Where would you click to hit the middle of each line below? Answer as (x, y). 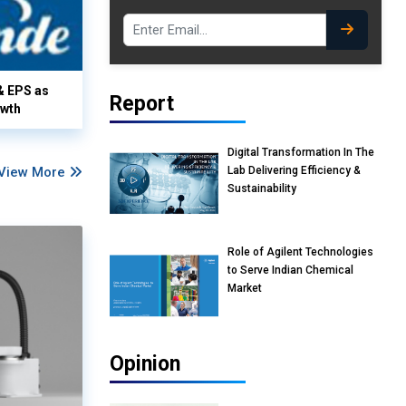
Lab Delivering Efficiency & (294, 171)
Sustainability (262, 189)
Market (245, 289)
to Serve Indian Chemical (290, 271)
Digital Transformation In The (301, 153)
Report (142, 104)
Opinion (145, 364)
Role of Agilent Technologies (300, 252)
